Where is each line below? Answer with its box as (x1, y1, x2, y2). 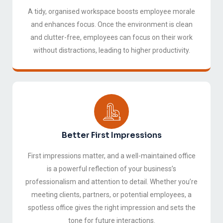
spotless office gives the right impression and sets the (27, 204, 196, 212)
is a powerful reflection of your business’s (47, 165, 176, 173)
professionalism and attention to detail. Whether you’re (25, 178, 198, 186)
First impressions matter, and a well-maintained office (27, 152, 196, 160)
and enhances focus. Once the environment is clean (30, 20, 193, 29)
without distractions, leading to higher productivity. (33, 46, 190, 55)
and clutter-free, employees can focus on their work (30, 33, 193, 42)
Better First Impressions (61, 130, 162, 141)
